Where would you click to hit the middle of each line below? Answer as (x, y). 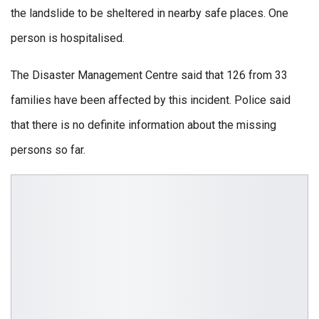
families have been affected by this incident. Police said (151, 100)
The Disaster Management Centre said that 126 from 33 (149, 75)
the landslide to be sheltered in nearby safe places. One (150, 14)
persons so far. (48, 150)
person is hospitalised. (68, 38)
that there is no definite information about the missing (143, 125)
